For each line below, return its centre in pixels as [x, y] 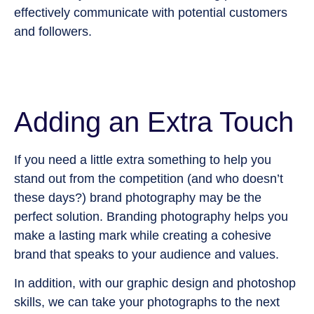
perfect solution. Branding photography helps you [151, 216]
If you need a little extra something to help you [143, 159]
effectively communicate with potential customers [151, 13]
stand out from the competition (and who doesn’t [149, 178]
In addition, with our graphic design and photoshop [155, 284]
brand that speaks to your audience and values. [146, 254]
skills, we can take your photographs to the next [147, 302]
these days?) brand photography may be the [138, 197]
